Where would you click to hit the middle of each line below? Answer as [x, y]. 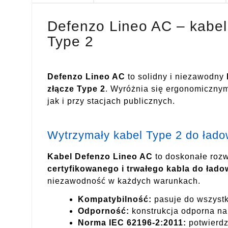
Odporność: [104, 211]
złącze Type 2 [76, 89]
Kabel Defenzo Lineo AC [100, 156]
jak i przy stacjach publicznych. [111, 101]
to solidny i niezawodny [176, 77]
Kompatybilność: [115, 199]
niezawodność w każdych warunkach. [124, 181]
